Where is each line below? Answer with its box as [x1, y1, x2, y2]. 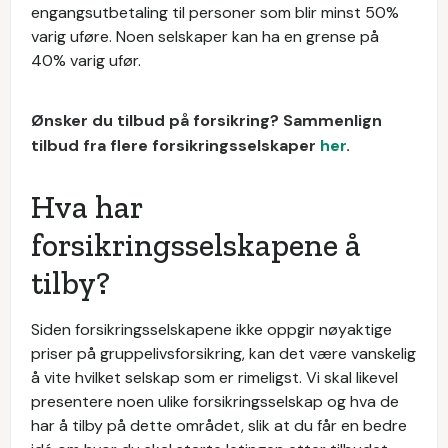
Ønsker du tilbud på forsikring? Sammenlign [31, 110, 382, 131]
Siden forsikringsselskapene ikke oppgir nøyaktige [31, 319, 392, 340]
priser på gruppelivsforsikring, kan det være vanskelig [31, 343, 416, 364]
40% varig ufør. [31, 50, 141, 71]
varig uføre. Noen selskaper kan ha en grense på [31, 26, 379, 47]
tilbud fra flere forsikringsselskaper [31, 135, 320, 156]
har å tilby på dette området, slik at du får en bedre [31, 415, 407, 436]
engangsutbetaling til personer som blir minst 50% [31, 2, 399, 23]
